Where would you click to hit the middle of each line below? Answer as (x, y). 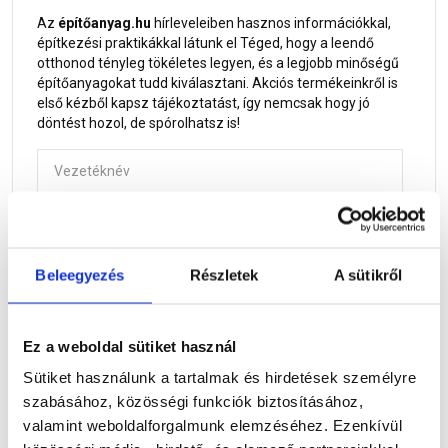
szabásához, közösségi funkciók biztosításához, (193, 401)
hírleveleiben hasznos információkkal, (271, 22)
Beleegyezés (80, 274)
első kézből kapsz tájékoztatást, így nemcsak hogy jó (203, 102)
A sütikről (368, 274)
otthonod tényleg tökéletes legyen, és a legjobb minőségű (218, 62)
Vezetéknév (78, 157)
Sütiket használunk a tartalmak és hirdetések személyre (219, 377)
